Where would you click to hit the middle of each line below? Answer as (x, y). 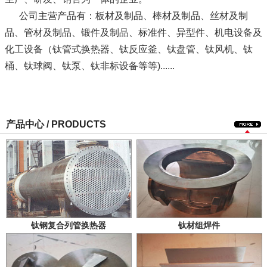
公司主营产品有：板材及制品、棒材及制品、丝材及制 (126, 15)
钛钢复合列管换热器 (68, 225)
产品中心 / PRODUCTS (56, 124)
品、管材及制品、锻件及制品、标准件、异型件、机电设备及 (133, 32)
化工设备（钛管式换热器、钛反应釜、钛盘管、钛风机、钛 (129, 49)
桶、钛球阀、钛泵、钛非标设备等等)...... (90, 66)
